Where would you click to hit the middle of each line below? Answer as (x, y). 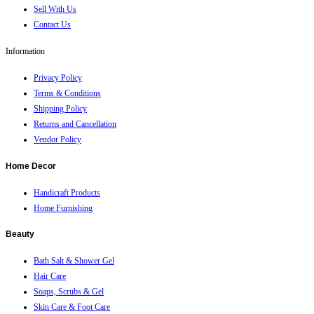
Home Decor (31, 166)
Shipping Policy (60, 108)
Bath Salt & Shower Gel (74, 261)
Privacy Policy (58, 77)
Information (25, 51)
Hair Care (50, 277)
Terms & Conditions (67, 93)
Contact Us (52, 24)
